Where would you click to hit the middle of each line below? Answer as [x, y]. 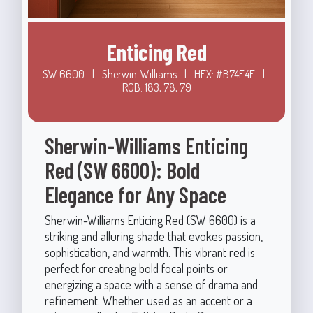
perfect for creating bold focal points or [136, 268]
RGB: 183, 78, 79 [156, 87]
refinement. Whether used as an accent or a [148, 300]
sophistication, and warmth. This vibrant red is [150, 252]
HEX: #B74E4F [226, 74]
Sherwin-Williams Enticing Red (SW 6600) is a [150, 220]
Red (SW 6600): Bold [122, 169]
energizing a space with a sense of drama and [151, 284]
